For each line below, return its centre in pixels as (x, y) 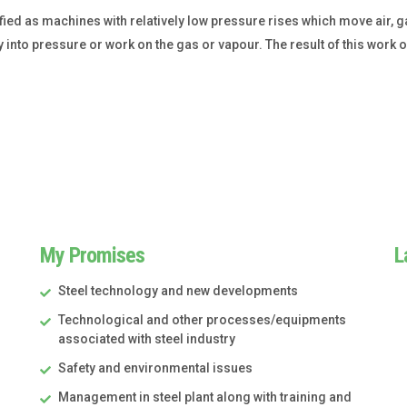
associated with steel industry (147, 339)
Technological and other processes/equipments (202, 320)
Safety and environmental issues (155, 368)
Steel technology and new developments (178, 291)
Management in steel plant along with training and (205, 397)
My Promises (92, 256)
